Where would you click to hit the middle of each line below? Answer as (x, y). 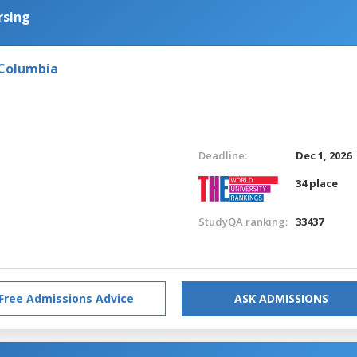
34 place (317, 183)
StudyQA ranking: (243, 221)
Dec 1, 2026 (324, 155)
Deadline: (222, 155)
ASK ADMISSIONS (281, 298)
